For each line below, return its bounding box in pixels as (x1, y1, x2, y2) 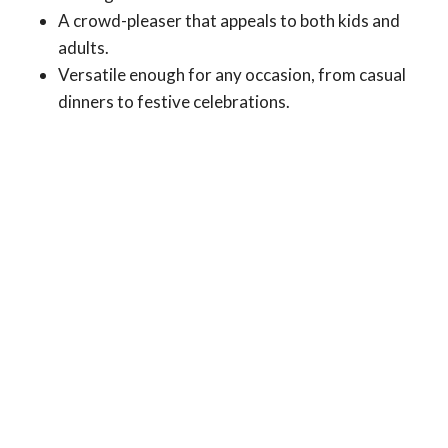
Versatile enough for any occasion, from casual (58, 63, 406, 85)
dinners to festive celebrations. (58, 90, 290, 112)
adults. (58, 36, 109, 58)
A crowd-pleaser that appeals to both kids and (58, 9, 400, 31)
